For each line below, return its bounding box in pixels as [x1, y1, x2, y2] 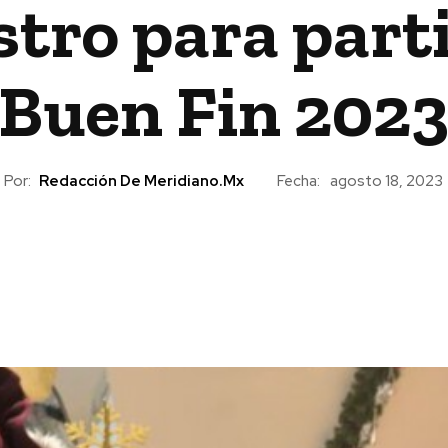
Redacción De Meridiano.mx [39, 170, 244, 191]
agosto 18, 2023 [330, 171, 443, 192]
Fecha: [277, 170, 320, 191]
